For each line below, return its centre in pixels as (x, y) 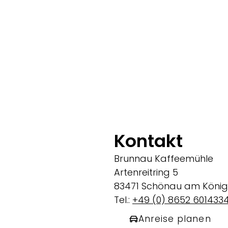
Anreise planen (175, 219)
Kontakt (148, 141)
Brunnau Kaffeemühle (164, 159)
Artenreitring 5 (146, 173)
